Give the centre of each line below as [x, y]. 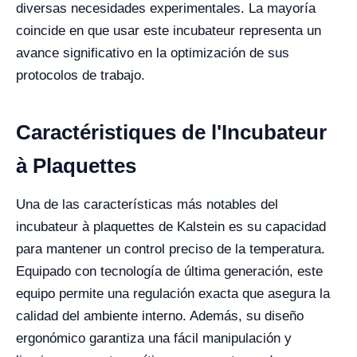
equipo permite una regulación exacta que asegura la [173, 294]
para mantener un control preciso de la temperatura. [171, 249]
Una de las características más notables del [147, 204]
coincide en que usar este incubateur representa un [169, 31]
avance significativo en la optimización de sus [153, 53]
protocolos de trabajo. [80, 75]
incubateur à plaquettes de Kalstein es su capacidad [171, 227]
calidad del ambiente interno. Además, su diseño [160, 316]
